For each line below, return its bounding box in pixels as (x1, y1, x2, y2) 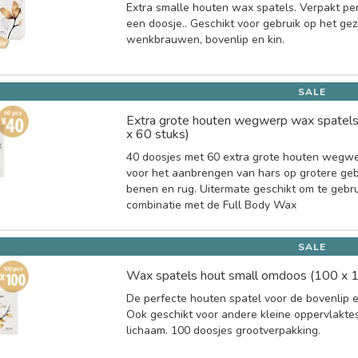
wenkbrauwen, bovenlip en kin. (126, 31, 285, 47)
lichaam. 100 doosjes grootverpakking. (126, 322, 321, 338)
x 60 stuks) (126, 125, 190, 143)
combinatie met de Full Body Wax (126, 197, 297, 213)
